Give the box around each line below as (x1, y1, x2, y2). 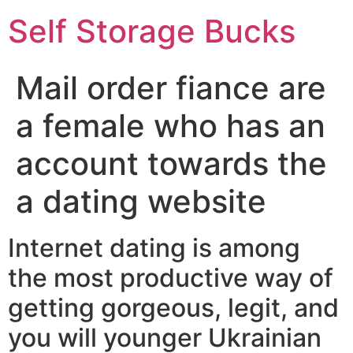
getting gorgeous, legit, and (8, 292, 339, 323)
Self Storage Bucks (8, 12, 295, 50)
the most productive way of (8, 262, 333, 293)
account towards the (16, 144, 327, 183)
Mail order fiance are (16, 69, 326, 107)
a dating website (16, 182, 266, 221)
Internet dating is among (8, 232, 300, 263)
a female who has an (16, 106, 325, 145)
